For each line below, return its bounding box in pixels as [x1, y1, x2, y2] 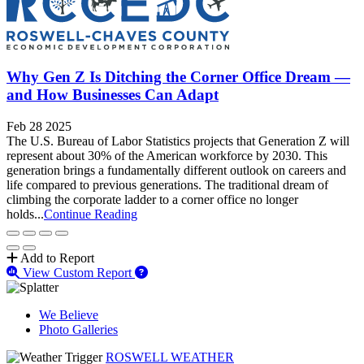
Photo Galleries [39, 322, 118, 336]
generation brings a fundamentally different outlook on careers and [6, 162, 346, 177]
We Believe [39, 307, 98, 322]
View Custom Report [23, 265, 132, 279]
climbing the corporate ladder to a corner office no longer [6, 192, 298, 206]
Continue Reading [44, 206, 137, 221]
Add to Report [20, 250, 94, 265]
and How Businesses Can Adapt [6, 86, 219, 104]
